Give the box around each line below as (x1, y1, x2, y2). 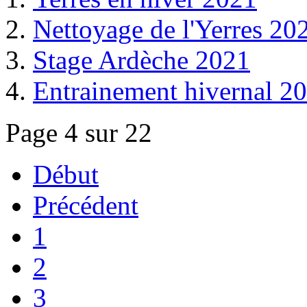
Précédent (33, 191, 138, 221)
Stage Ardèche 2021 (33, 45, 250, 75)
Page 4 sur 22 (5, 118, 152, 148)
